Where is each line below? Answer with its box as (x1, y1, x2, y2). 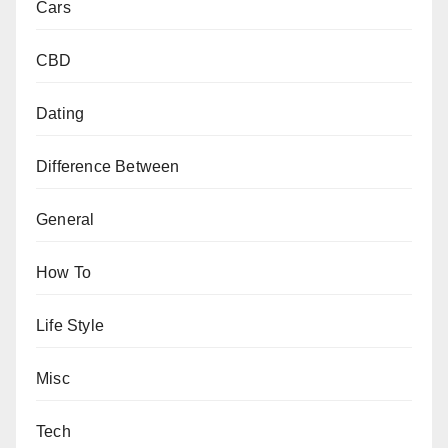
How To (36, 263, 92, 281)
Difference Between (36, 157, 180, 175)
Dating (36, 104, 85, 122)
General (36, 210, 95, 228)
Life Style (36, 316, 104, 334)
